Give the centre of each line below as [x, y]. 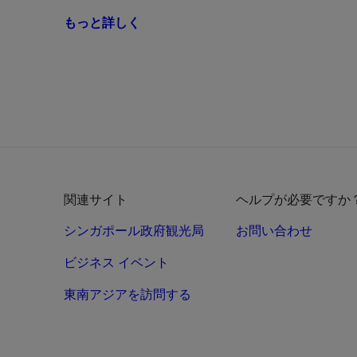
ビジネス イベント [116, 262]
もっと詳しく [102, 22]
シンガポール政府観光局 [133, 230]
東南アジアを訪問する [127, 294]
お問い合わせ [274, 230]
